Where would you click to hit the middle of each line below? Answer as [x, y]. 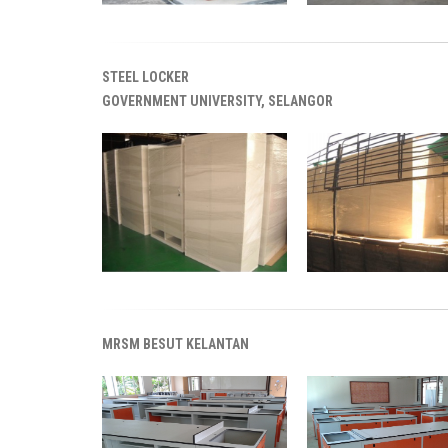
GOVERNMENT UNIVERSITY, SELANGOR [217, 100]
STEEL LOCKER [145, 76]
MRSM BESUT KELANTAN [175, 344]
